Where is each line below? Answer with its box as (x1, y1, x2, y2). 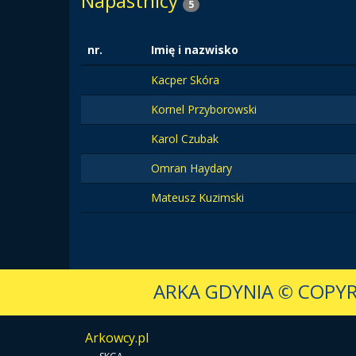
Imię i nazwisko (151, 42, 238, 57)
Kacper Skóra (151, 72, 219, 87)
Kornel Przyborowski (151, 102, 257, 117)
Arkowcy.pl (85, 329, 149, 346)
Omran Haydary (151, 161, 232, 176)
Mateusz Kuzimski (151, 190, 244, 205)
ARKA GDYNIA (153, 278, 273, 304)
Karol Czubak (151, 131, 219, 146)
